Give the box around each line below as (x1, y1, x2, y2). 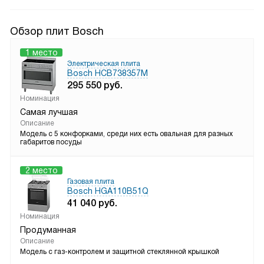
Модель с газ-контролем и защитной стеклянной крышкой (20, 247, 219, 256)
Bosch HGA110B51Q (67, 186, 148, 196)
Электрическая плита (67, 60, 140, 68)
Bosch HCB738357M (67, 68, 148, 78)
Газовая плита (67, 177, 114, 186)
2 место (25, 166, 58, 175)
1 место (25, 48, 58, 57)
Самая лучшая (20, 107, 78, 117)
